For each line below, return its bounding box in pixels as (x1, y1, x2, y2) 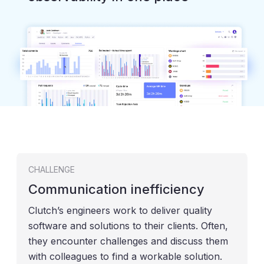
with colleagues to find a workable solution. (28, 250, 222, 262)
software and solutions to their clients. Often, (28, 219, 228, 232)
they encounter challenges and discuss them (28, 235, 228, 247)
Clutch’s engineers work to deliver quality (28, 204, 212, 216)
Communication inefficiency (28, 181, 204, 197)
